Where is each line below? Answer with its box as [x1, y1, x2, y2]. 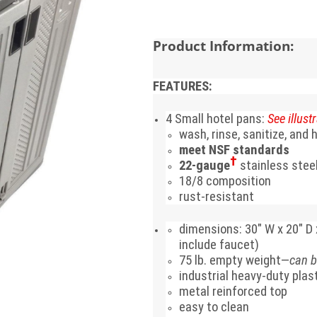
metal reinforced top [179, 283, 288, 299]
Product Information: [152, 37, 294, 54]
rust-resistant [179, 188, 255, 204]
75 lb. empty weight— [179, 252, 290, 268]
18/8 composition [179, 173, 272, 189]
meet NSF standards [179, 142, 290, 158]
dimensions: [179, 221, 246, 237]
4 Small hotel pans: [166, 110, 265, 127]
